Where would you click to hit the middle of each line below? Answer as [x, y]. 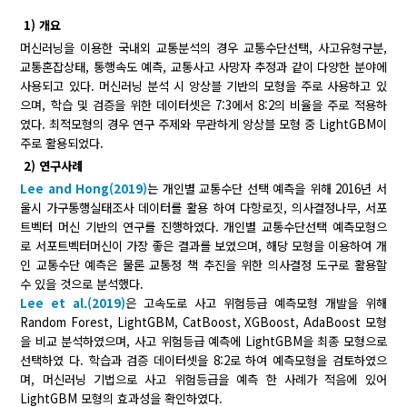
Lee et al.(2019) [73, 303]
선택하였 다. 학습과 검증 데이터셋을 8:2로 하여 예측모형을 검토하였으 [203, 361]
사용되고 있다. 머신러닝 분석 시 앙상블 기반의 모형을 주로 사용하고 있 [203, 86]
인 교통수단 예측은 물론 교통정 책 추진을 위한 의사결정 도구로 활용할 [203, 265]
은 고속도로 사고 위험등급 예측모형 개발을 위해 [256, 303]
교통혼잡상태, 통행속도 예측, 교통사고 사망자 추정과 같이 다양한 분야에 [203, 67]
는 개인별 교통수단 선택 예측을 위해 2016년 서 [267, 189]
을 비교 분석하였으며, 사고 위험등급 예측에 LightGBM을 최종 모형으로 [203, 342]
